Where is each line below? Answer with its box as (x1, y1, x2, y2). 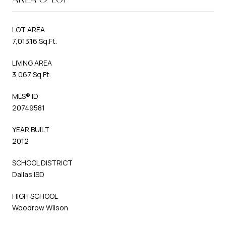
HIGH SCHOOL (12, 191, 58, 201)
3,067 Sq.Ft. (12, 69, 51, 79)
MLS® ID (12, 91, 38, 101)
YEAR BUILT (12, 124, 49, 134)
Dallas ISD (12, 169, 44, 179)
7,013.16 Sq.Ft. (12, 36, 57, 46)
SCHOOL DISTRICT (12, 157, 73, 167)
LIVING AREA (12, 58, 52, 68)
